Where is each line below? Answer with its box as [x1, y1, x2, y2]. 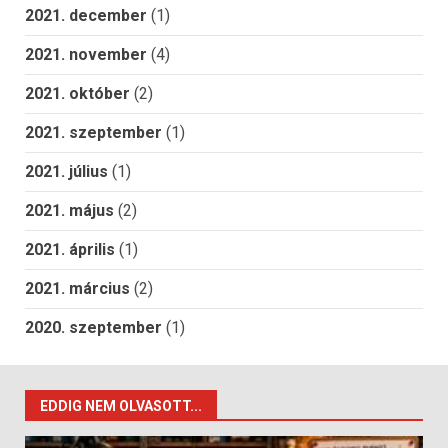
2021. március [25, 279, 130, 299]
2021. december [25, 6, 147, 26]
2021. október [25, 84, 130, 104]
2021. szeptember [25, 123, 162, 143]
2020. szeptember [25, 318, 162, 338]
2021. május [25, 201, 114, 221]
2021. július [25, 162, 108, 182]
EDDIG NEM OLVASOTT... [40, 398, 202, 415]
